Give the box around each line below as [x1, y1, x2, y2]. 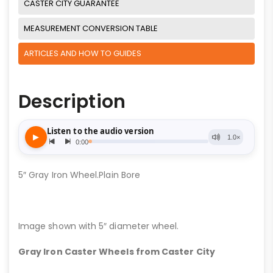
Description [18, 88, 126, 115]
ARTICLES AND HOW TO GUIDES [24, 47, 141, 59]
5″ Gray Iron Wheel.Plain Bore [18, 168, 141, 181]
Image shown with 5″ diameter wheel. [18, 219, 179, 232]
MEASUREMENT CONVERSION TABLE [24, 22, 158, 34]
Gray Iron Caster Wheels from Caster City [18, 245, 215, 258]
